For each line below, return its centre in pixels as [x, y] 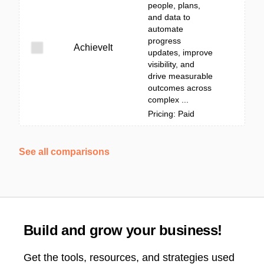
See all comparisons [64, 152]
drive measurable [180, 76]
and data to [169, 17]
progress [164, 41]
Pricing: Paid [171, 114]
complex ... [168, 100]
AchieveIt [93, 47]
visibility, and [171, 64]
